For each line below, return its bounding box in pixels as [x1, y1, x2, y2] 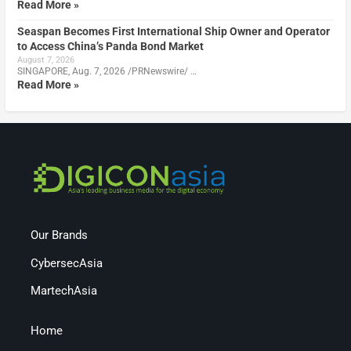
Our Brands [31, 228, 89, 243]
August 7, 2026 [16, 55, 74, 66]
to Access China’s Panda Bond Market [16, 40, 204, 53]
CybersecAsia [31, 255, 103, 270]
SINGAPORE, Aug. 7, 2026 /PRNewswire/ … [16, 66, 197, 78]
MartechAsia [31, 284, 98, 299]
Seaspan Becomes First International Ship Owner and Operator [16, 25, 330, 38]
